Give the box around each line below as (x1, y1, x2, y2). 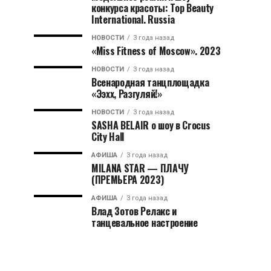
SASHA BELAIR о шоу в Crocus (91, 118, 211, 132)
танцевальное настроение (91, 215, 198, 230)
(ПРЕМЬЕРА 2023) (91, 172, 164, 187)
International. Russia (91, 12, 175, 27)
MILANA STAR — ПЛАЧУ (91, 161, 189, 175)
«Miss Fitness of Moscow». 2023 (91, 44, 221, 58)
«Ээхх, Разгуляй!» (91, 87, 162, 101)
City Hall (91, 129, 125, 144)
